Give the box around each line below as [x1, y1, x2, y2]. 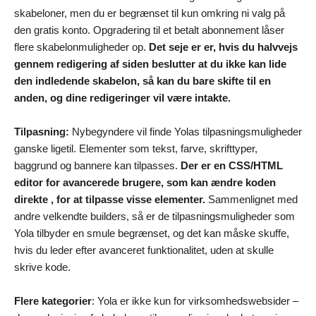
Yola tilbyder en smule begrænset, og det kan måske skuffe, [14, 226, 289, 239]
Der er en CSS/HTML [181, 159, 283, 171]
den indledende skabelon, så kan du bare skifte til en [14, 74, 271, 87]
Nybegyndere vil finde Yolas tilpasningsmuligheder [72, 125, 302, 138]
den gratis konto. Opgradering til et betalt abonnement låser [14, 23, 284, 36]
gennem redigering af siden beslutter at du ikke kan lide [14, 57, 286, 70]
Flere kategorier [14, 294, 92, 307]
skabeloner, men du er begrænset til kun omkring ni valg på [14, 6, 285, 19]
